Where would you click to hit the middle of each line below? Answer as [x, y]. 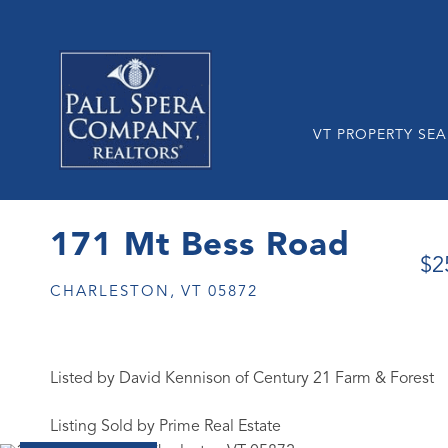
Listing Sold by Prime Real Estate [165, 427]
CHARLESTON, [113, 292]
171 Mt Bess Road [200, 246]
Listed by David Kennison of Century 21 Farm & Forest [242, 379]
